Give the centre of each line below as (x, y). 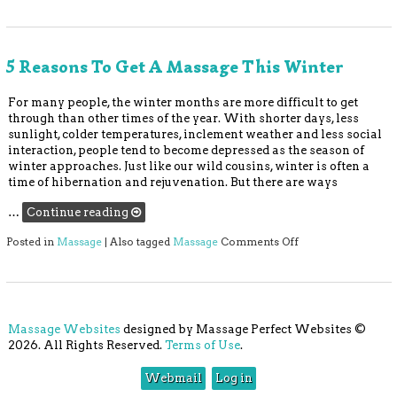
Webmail (173, 378)
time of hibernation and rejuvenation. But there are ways (173, 183)
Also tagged (141, 242)
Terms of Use (202, 346)
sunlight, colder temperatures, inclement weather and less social (195, 135)
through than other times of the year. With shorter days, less (184, 119)
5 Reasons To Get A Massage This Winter (175, 66)
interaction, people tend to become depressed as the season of (187, 151)
